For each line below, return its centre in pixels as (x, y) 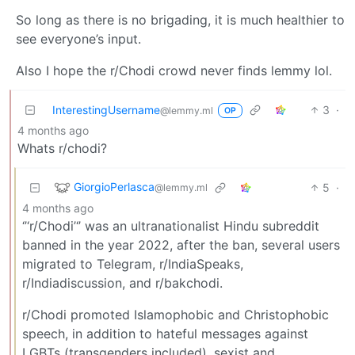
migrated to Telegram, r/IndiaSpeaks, (133, 263)
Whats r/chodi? (62, 148)
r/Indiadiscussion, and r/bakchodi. (122, 282)
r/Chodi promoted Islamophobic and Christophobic (176, 314)
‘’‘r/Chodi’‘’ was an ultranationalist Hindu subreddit (171, 225)
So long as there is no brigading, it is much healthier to (180, 19)
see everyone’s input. (78, 38)
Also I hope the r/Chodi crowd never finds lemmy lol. (174, 70)
